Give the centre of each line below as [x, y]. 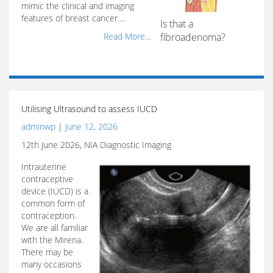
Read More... [127, 36]
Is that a [177, 24]
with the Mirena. [52, 240]
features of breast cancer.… [73, 18]
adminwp [38, 126]
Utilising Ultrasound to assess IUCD [89, 109]
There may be [47, 252]
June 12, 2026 [91, 126]
